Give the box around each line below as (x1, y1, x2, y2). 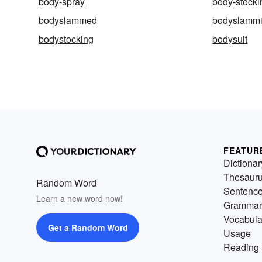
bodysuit (212, 32, 248, 46)
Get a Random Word (47, 222, 128, 234)
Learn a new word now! (36, 192, 123, 205)
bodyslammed (39, 13, 97, 27)
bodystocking (39, 32, 94, 46)
